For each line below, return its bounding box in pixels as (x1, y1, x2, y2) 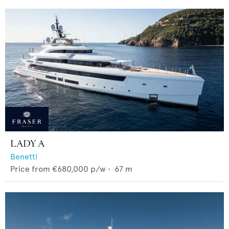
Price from (10, 164, 50, 174)
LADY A (10, 138, 44, 150)
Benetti (10, 152, 37, 162)
